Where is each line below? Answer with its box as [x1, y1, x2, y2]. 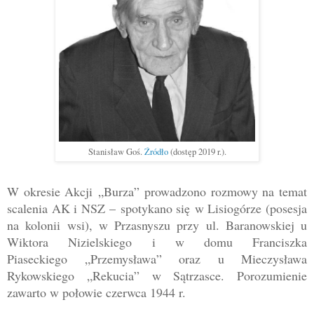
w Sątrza [152, 267, 205, 285]
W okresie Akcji [7, 183, 98, 200]
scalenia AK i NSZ [7, 200, 110, 217]
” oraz [156, 250, 200, 268]
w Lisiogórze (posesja [190, 200, 308, 217]
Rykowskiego [7, 267, 87, 285]
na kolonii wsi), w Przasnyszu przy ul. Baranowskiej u [7, 217, 307, 234]
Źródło [144, 146, 168, 158]
